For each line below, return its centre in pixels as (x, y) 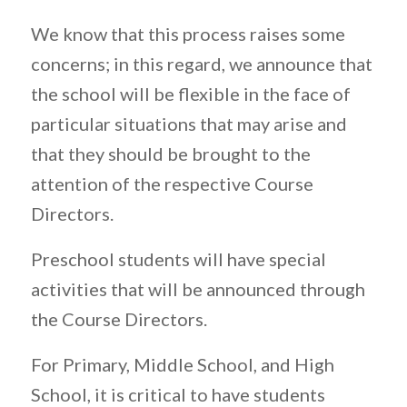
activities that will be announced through (198, 288)
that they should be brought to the (170, 153)
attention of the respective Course (172, 183)
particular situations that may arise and (189, 123)
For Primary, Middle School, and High (182, 364)
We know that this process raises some (188, 33)
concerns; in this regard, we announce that (201, 63)
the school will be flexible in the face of (190, 93)
